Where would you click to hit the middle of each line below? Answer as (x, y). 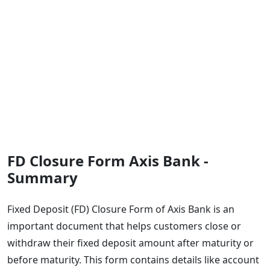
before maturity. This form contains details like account (133, 259)
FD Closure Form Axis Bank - (108, 160)
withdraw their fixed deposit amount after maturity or (130, 243)
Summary (42, 177)
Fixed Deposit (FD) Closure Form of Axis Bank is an (121, 209)
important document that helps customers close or (124, 226)
